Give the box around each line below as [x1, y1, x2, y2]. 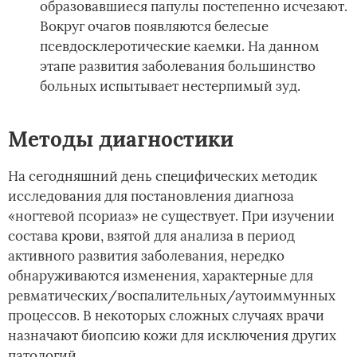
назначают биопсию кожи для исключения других [8, 326, 336, 344]
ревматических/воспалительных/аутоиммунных [8, 286, 335, 304]
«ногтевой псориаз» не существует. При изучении [8, 206, 335, 225]
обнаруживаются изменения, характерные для [8, 266, 313, 284]
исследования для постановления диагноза [8, 186, 294, 205]
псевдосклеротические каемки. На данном [40, 37, 320, 55]
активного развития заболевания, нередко [8, 246, 284, 265]
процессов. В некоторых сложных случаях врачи [8, 306, 324, 324]
